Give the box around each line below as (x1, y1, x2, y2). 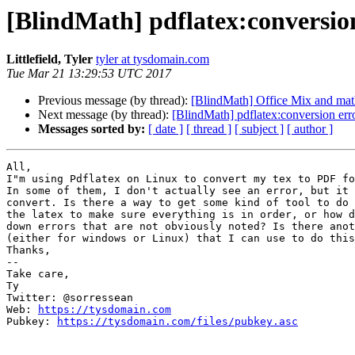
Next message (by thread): (38, 108, 172, 122)
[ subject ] (235, 122, 284, 136)
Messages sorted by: (38, 122, 145, 136)
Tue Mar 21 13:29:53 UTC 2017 (6, 67, 171, 81)
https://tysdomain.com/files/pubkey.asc (57, 315, 298, 328)
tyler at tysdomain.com (96, 52, 209, 67)
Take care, (6, 268, 70, 281)
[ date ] (148, 122, 183, 136)
